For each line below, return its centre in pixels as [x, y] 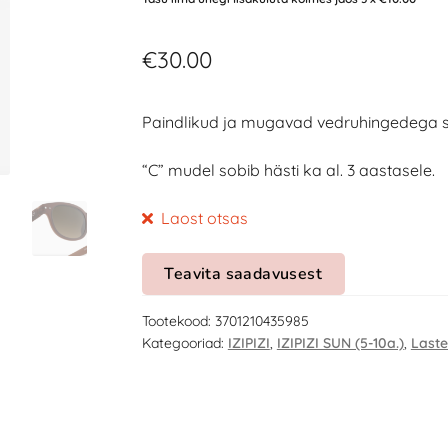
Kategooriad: [184, 342]
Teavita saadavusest [243, 274]
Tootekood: [178, 320]
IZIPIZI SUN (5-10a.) [340, 342]
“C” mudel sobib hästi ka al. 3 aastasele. [288, 169]
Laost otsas [205, 217]
